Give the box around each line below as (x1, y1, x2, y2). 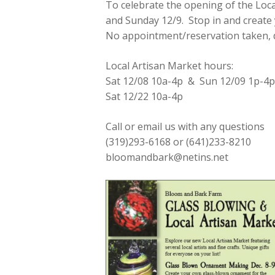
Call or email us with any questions (106, 120, 265, 133)
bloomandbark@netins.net (106, 150, 228, 164)
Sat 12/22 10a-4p (106, 90, 183, 103)
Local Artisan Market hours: (106, 59, 233, 72)
